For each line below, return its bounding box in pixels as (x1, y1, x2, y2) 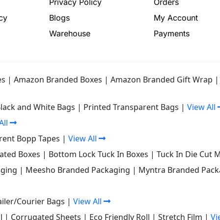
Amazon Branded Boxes (14, 74, 102, 85)
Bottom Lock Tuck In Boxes (49, 149, 148, 160)
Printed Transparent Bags (83, 102, 179, 113)
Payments (153, 28, 190, 39)
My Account (153, 13, 198, 23)
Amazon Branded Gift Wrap (110, 74, 213, 85)
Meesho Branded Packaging (26, 165, 130, 176)
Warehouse (49, 28, 90, 39)
